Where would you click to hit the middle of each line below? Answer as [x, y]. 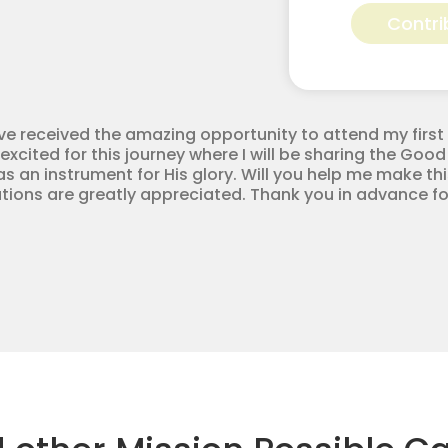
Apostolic [381, 63]
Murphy [371, 17]
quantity [376, 132]
